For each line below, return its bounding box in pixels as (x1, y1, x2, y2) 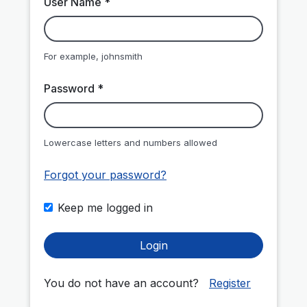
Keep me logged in (58, 200, 153, 214)
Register (209, 275, 251, 290)
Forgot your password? (44, 167, 167, 182)
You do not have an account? (44, 275, 202, 290)
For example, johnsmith (44, 50, 143, 62)
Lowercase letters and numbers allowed (44, 136, 217, 148)
